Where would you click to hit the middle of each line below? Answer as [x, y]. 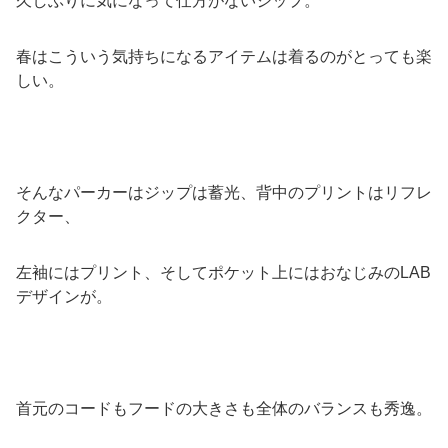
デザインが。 [64, 296]
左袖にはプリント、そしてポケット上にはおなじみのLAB [223, 272]
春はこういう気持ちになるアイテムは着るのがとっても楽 [224, 56]
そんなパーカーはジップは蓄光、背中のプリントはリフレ [224, 192]
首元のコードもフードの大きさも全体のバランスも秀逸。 [224, 408]
